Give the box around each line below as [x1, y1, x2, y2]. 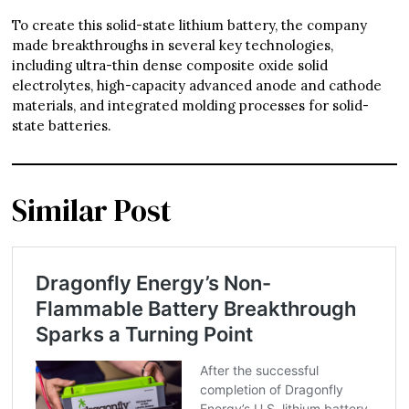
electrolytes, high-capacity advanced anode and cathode [12, 77, 383, 95]
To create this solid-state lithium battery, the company [12, 16, 368, 35]
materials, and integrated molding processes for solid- [12, 97, 370, 115]
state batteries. [12, 117, 112, 135]
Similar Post [12, 190, 173, 232]
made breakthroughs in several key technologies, [12, 37, 334, 55]
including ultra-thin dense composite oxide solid [12, 57, 329, 75]
